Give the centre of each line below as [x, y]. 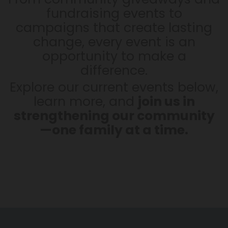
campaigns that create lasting [114, 28]
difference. [114, 71]
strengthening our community [114, 116]
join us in [166, 102]
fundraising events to [114, 14]
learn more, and [85, 102]
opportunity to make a [114, 56]
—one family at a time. [114, 130]
